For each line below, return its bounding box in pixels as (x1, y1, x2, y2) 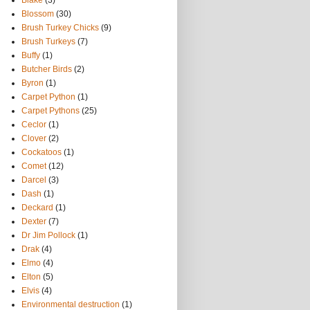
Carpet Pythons (21, 106, 80, 116)
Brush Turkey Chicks (21, 23, 99, 33)
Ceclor (21, 120, 46, 129)
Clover (21, 134, 46, 143)
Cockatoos (21, 147, 62, 157)
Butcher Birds (21, 64, 72, 74)
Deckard (21, 203, 53, 212)
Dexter (21, 217, 46, 226)
